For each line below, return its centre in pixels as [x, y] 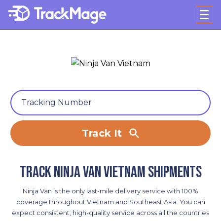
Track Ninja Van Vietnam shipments [110, 173]
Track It [102, 133]
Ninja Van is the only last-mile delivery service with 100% [110, 191]
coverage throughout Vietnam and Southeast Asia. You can [110, 202]
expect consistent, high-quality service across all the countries [110, 213]
